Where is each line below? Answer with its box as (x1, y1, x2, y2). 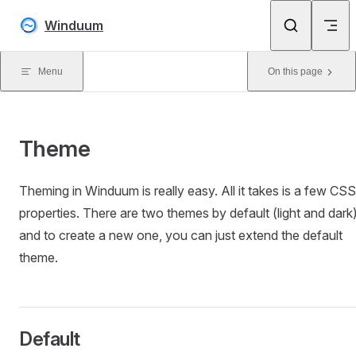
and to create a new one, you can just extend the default (19, 226, 342, 243)
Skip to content (19, 16, 93, 28)
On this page (268, 66, 323, 77)
